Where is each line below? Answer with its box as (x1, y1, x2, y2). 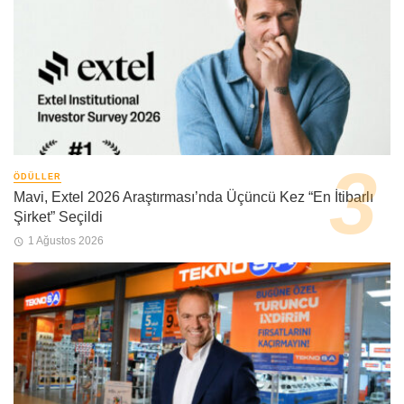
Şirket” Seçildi (14, 209, 103, 225)
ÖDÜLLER (14, 172, 61, 182)
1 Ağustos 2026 (27, 234, 104, 248)
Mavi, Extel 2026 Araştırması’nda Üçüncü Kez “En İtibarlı (14, 189, 373, 206)
